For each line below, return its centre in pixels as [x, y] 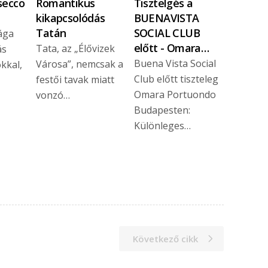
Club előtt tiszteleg [176, 79]
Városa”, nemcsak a [80, 64]
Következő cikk [165, 238]
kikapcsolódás [71, 18]
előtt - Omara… [171, 48]
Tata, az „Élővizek [76, 49]
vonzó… [53, 95]
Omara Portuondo [175, 95]
